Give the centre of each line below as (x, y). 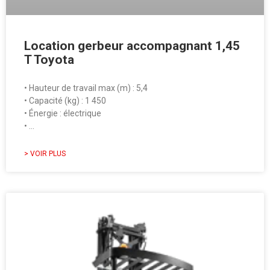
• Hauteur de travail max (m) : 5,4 (86, 88)
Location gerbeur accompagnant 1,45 (132, 46)
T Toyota (49, 60)
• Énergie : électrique (63, 114)
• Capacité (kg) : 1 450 (65, 101)
